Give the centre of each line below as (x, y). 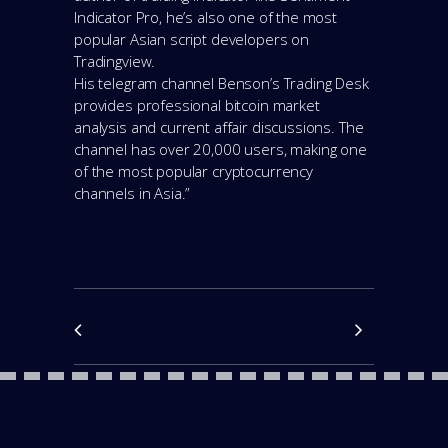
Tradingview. (115, 60)
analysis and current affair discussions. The (219, 126)
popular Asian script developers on (191, 38)
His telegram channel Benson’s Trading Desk (221, 82)
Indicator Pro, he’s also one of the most (206, 16)
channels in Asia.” (132, 192)
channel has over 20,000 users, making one (220, 148)
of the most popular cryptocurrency (193, 170)
